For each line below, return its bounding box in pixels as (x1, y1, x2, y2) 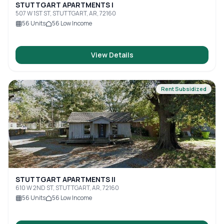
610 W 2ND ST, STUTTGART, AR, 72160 (15, 183, 119, 192)
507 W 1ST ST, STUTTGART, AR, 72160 (15, 9, 116, 17)
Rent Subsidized (161, 85, 206, 92)
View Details (90, 50, 133, 59)
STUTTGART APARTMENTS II (15, 174, 115, 184)
